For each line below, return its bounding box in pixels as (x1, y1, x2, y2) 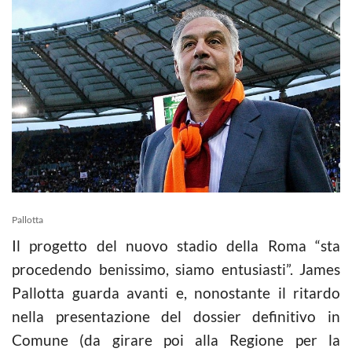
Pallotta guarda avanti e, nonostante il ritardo (12, 283, 340, 302)
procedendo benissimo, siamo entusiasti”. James (12, 259, 340, 278)
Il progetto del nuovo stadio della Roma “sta (12, 236, 340, 255)
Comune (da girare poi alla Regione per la (12, 330, 340, 349)
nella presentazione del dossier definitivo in (12, 306, 340, 325)
